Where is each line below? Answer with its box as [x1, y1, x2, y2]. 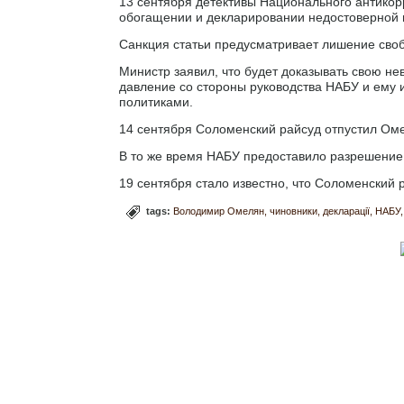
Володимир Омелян [173, 206, 264, 217]
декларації [323, 206, 370, 217]
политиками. [119, 95, 193, 110]
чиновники [270, 206, 317, 217]
